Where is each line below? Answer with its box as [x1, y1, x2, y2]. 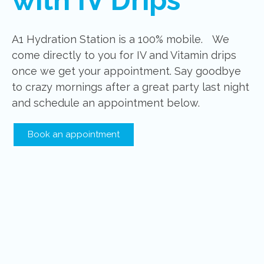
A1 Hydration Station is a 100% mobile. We [12, 32, 229, 45]
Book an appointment [28, 128, 120, 140]
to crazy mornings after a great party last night [12, 80, 249, 93]
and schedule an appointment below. [12, 96, 200, 109]
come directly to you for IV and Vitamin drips [12, 48, 236, 61]
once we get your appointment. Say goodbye [12, 64, 241, 77]
